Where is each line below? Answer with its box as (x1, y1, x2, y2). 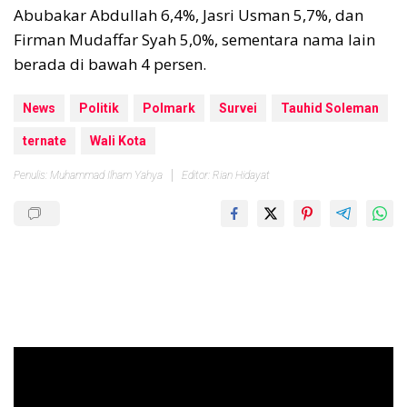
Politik (79, 101, 119, 116)
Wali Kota (90, 134, 146, 149)
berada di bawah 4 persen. (14, 54, 206, 75)
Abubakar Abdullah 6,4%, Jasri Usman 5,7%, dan (14, 5, 363, 26)
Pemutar (13, 347, 64, 365)
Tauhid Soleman (281, 101, 379, 116)
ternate (23, 134, 66, 149)
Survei (219, 101, 257, 116)
